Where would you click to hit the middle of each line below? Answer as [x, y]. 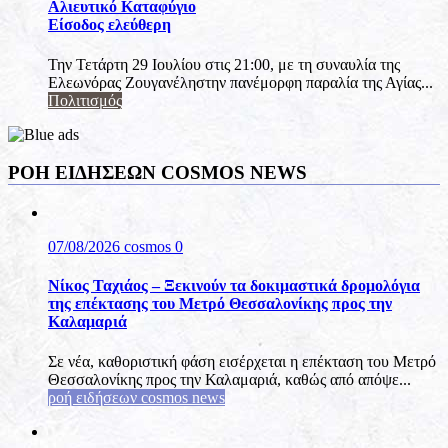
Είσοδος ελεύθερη [109, 25]
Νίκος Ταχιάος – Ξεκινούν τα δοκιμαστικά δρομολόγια [234, 286]
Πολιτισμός [85, 100]
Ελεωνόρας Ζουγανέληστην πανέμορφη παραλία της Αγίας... [240, 82]
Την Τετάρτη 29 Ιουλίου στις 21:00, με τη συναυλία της [224, 64]
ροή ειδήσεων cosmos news [136, 397]
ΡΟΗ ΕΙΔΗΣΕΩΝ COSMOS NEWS [157, 173]
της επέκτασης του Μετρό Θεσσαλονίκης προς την [220, 304]
